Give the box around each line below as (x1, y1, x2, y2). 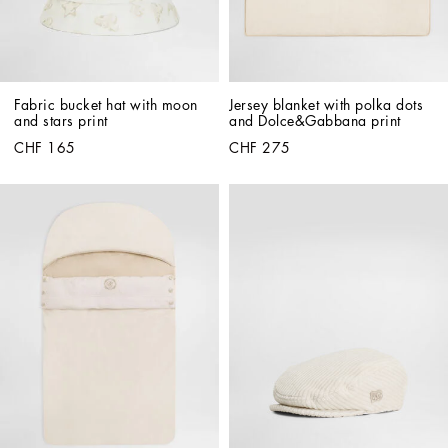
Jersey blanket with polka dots (229, 98, 423, 113)
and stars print (14, 114, 108, 129)
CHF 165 (14, 141, 76, 156)
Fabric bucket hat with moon (14, 98, 198, 113)
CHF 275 (229, 141, 291, 156)
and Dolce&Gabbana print (229, 114, 401, 129)
